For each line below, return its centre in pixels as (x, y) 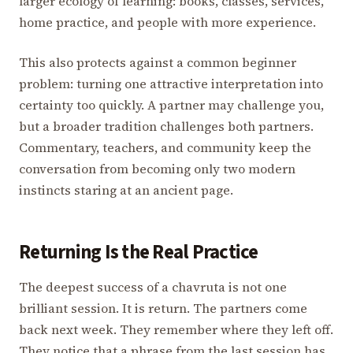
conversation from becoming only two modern (157, 169)
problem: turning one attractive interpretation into (171, 84)
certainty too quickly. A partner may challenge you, (171, 105)
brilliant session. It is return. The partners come (163, 308)
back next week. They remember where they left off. (176, 329)
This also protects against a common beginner (158, 63)
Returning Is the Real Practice (139, 253)
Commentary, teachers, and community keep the (165, 148)
